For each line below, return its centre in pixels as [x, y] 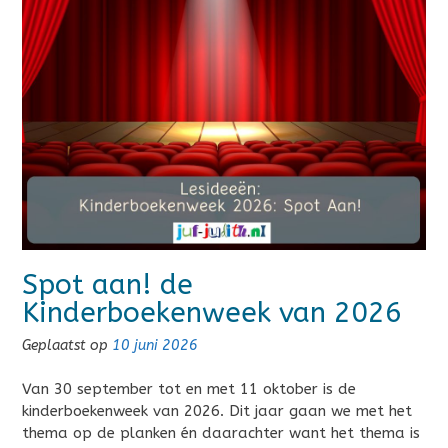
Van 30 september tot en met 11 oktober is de [189, 389]
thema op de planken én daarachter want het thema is [221, 433]
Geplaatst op [67, 345]
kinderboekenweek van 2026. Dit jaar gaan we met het [217, 411]
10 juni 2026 [155, 345]
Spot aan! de [107, 284]
